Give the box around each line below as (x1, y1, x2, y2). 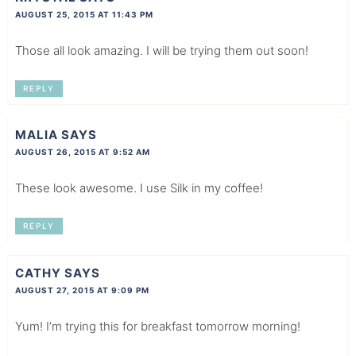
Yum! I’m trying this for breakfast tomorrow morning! (14, 318, 300, 334)
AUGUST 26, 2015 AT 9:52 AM (14, 147, 150, 157)
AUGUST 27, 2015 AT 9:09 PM (14, 284, 149, 295)
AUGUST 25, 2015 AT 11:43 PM (14, 10, 153, 20)
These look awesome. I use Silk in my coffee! (14, 180, 263, 196)
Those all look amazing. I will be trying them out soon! (14, 43, 308, 59)
